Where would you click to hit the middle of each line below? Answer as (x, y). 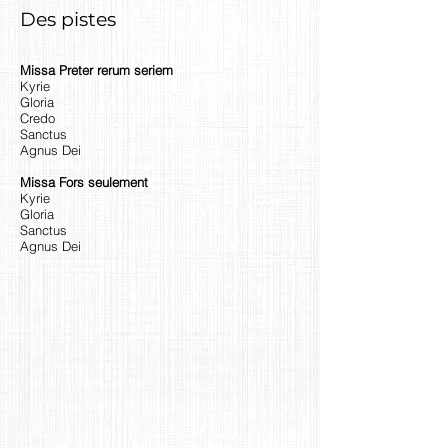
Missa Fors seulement (84, 182)
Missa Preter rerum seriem (96, 70)
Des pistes (68, 19)
